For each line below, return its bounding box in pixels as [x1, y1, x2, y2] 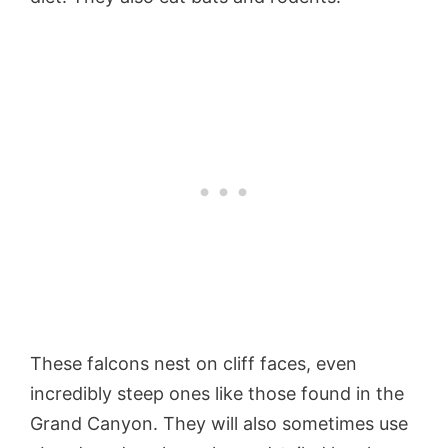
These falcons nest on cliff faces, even [30, 353, 357, 375]
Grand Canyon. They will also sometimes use [30, 413, 408, 435]
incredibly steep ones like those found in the [30, 383, 404, 405]
